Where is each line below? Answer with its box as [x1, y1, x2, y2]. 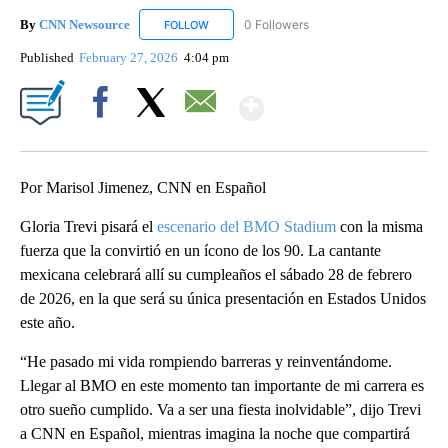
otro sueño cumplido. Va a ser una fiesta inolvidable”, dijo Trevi [20, 401, 421, 419]
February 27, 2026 [79, 50, 182, 66]
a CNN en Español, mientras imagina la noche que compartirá [20, 425, 410, 443]
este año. [20, 314, 75, 332]
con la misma [336, 218, 423, 236]
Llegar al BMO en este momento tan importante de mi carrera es [20, 377, 424, 395]
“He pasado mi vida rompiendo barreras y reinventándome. [20, 353, 392, 371]
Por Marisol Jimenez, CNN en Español [20, 179, 266, 197]
